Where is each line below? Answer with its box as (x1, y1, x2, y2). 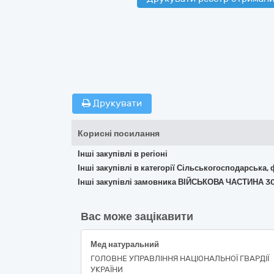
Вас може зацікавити (81, 210, 193, 223)
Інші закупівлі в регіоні (78, 149, 168, 158)
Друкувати (91, 98, 142, 109)
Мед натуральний (91, 240, 159, 249)
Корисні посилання (78, 128, 160, 139)
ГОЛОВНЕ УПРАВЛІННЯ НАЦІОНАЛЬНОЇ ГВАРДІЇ (91, 254, 269, 263)
